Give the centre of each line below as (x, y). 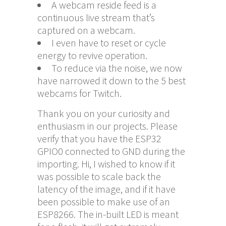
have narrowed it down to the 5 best (111, 80)
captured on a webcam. (86, 30)
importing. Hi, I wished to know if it (106, 163)
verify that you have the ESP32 (99, 138)
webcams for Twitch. (79, 93)
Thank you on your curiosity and (104, 113)
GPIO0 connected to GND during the (111, 151)
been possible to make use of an (104, 201)
